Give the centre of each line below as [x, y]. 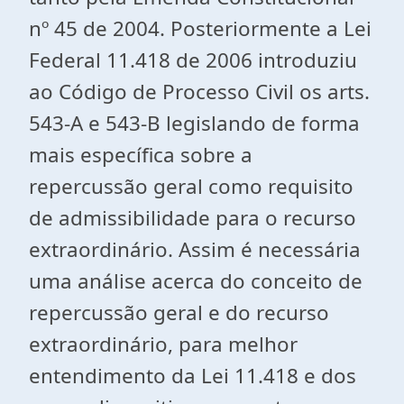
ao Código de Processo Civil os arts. [199, 92]
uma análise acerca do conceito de [196, 281]
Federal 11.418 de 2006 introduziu [193, 60]
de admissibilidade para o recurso [193, 218]
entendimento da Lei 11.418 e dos [193, 376]
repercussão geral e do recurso [179, 312]
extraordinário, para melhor [163, 344]
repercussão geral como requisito [191, 186]
